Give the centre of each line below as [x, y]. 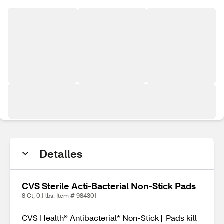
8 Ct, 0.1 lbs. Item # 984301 [59, 196]
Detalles [61, 154]
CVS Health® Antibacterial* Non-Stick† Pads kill [109, 218]
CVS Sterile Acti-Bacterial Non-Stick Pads [109, 186]
